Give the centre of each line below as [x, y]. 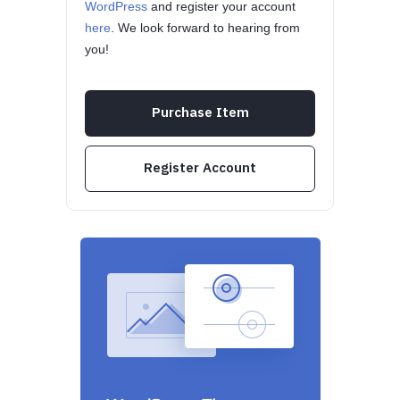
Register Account [200, 167]
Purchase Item [200, 112]
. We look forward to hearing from [205, 28]
